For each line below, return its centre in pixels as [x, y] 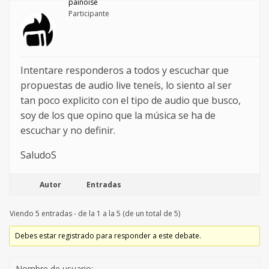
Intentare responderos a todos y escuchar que [125, 71]
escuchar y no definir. [68, 131]
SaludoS [38, 155]
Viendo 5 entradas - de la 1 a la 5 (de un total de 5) [95, 214]
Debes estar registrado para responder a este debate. [108, 236]
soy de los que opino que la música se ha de [118, 116]
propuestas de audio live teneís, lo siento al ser [126, 86]
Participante [89, 14]
